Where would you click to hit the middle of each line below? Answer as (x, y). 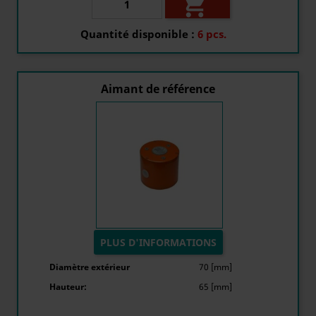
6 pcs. (212, 34)
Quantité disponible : (138, 34)
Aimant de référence (158, 89)
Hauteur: (68, 287)
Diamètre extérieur (90, 267)
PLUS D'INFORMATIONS (158, 242)
